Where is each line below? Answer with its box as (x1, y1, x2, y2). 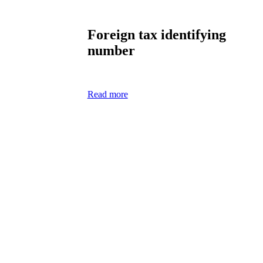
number (87, 43, 135, 59)
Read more (87, 89, 128, 100)
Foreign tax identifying (87, 27, 226, 43)
